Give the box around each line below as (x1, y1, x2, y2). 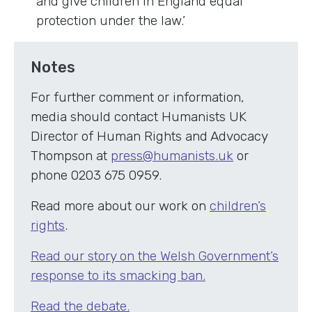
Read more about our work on (31, 198, 210, 214)
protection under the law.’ (36, 13, 185, 29)
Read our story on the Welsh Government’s (31, 248, 279, 265)
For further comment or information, (31, 89, 244, 106)
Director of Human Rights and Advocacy (31, 128, 267, 145)
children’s (210, 198, 266, 214)
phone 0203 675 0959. (31, 167, 162, 184)
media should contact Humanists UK (31, 109, 247, 125)
